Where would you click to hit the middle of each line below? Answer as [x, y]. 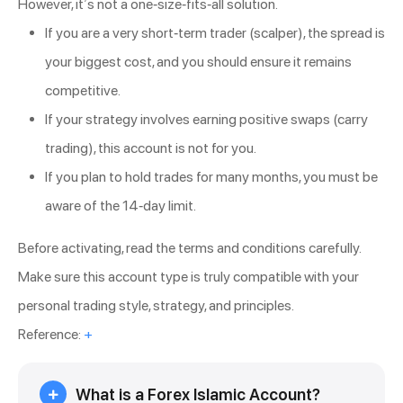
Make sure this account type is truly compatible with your [188, 277]
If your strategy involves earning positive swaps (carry [206, 120]
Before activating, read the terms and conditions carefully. [189, 248]
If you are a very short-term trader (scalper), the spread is [215, 33]
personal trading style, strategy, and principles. [156, 306]
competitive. [83, 91]
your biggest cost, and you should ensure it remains [198, 62]
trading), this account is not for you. [151, 148]
